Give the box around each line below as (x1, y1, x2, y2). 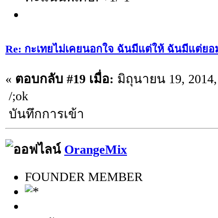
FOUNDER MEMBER (25, 170, 143, 184)
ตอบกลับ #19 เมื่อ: (15, 72, 114, 86)
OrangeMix (64, 142, 127, 157)
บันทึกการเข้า (5, 107, 84, 121)
